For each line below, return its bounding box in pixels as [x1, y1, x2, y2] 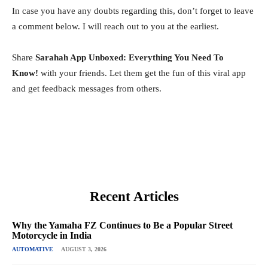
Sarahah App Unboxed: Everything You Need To [35, 53, 224, 63]
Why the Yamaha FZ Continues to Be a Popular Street [12, 220, 233, 231]
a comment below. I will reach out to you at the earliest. [12, 22, 219, 32]
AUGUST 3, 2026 [61, 246, 106, 253]
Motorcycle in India [12, 230, 92, 241]
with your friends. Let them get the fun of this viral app [38, 68, 246, 78]
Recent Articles [89, 189, 179, 205]
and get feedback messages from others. [12, 84, 162, 94]
